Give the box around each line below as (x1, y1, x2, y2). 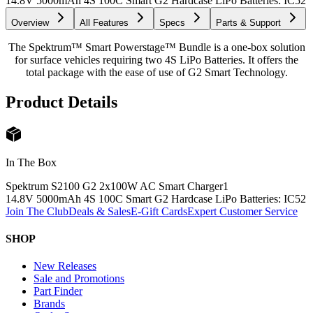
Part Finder (34, 285, 82, 298)
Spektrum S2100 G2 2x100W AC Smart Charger (6, 180, 223, 192)
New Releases (34, 260, 96, 272)
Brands (34, 298, 65, 310)
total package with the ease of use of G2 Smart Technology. (25, 66, 288, 78)
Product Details (6, 92, 117, 111)
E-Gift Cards (131, 205, 187, 217)
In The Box (6, 156, 57, 168)
